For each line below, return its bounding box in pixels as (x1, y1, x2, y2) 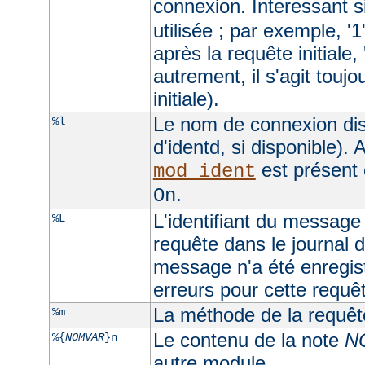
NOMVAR (64, 330, 104, 344)
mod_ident (152, 160, 256, 182)
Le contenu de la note (152, 328, 345, 351)
